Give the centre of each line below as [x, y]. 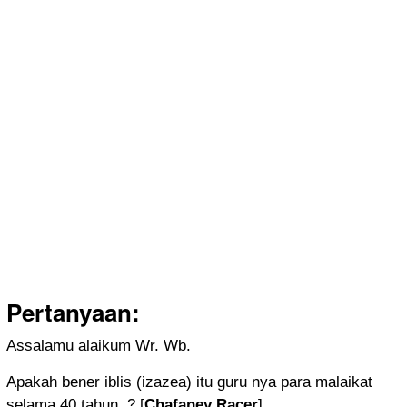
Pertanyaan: [76, 313]
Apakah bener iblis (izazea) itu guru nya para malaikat [189, 382]
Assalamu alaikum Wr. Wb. [99, 346]
